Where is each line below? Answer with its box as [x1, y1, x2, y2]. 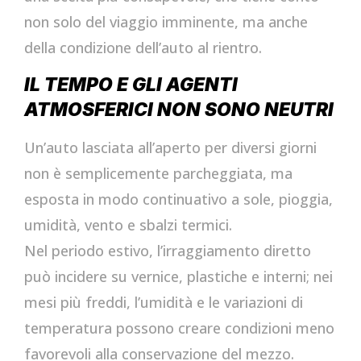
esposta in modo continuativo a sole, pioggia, [24, 189, 333, 210]
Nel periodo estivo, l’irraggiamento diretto [24, 241, 311, 261]
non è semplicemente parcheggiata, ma [24, 164, 293, 184]
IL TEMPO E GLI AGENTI [24, 73, 238, 96]
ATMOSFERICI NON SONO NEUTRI [24, 98, 334, 121]
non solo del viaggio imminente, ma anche [24, 12, 308, 32]
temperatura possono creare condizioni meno [24, 318, 334, 338]
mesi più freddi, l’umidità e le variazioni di [24, 293, 303, 313]
